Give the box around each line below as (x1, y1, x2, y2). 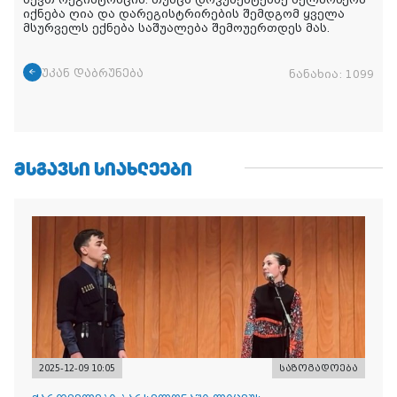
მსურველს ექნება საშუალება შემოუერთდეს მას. (23, 21, 337, 35)
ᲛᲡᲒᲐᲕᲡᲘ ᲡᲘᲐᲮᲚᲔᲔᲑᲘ (14, 156, 192, 181)
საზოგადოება (279, 362, 358, 373)
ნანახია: (289, 67, 346, 81)
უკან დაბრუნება (42, 66, 144, 80)
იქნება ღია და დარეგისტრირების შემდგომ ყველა (23, 7, 345, 20)
